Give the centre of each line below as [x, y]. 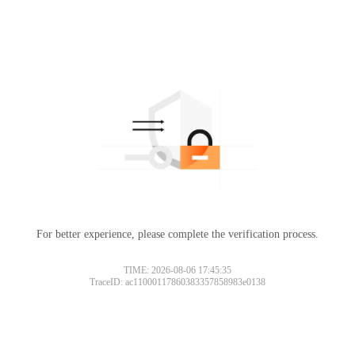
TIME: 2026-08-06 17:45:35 [177, 270]
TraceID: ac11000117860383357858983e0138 [177, 282]
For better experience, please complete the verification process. [177, 234]
